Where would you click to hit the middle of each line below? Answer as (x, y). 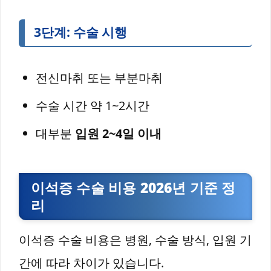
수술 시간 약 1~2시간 (93, 105)
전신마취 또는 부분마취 (99, 77)
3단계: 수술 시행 (80, 32)
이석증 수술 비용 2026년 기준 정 (133, 187)
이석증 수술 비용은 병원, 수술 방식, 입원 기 (135, 240)
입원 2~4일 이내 (118, 133)
